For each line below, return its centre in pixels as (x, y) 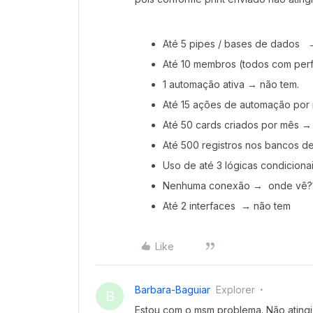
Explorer (235, 290)
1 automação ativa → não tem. (231, 84)
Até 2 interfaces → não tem (227, 206)
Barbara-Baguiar (173, 290)
